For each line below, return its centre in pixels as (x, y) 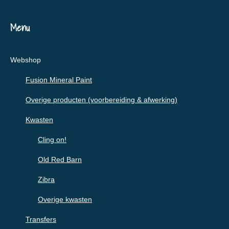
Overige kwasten (65, 200)
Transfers (41, 220)
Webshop (26, 60)
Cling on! (52, 140)
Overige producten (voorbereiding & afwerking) (101, 100)
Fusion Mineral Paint (59, 80)
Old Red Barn (60, 160)
